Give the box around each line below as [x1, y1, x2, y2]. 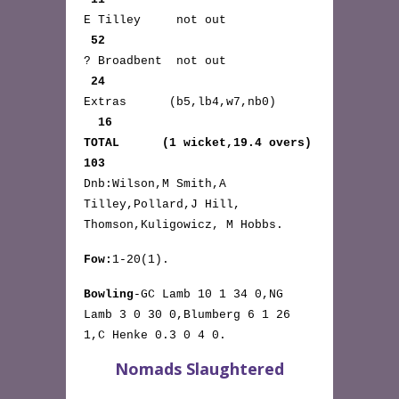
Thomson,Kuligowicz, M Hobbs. [84, 218, 283, 232]
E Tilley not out [84, 13, 312, 27]
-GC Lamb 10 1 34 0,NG [134, 288, 283, 301]
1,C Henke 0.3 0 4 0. [84, 329, 226, 342]
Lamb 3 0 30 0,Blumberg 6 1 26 [84, 308, 290, 322]
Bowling [84, 288, 134, 301]
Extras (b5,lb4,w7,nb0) [84, 95, 305, 109]
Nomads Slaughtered [115, 358, 284, 379]
